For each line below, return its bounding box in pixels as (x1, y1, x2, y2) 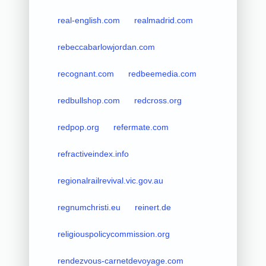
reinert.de (134, 202, 171, 212)
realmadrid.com (134, 15, 193, 25)
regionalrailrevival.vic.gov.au (57, 175, 163, 185)
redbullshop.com (57, 95, 120, 105)
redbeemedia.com (128, 68, 197, 78)
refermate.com (113, 122, 169, 132)
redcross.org (134, 95, 182, 105)
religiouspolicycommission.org (57, 229, 170, 239)
